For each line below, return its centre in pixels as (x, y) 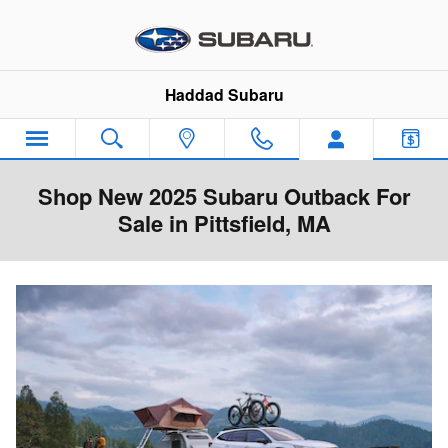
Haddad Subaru (224, 94)
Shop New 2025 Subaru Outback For (224, 196)
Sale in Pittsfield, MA (224, 223)
